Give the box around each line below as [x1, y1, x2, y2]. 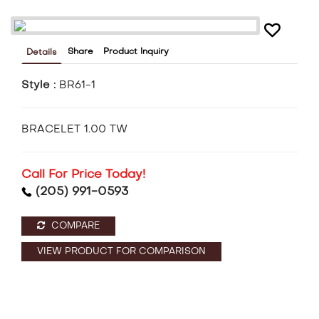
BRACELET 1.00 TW [21, 125, 127, 135]
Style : [21, 80, 59, 91]
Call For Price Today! [21, 169, 145, 182]
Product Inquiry [103, 48, 169, 57]
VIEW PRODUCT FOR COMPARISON [37, 247, 206, 257]
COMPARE [48, 221, 100, 231]
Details [26, 48, 57, 58]
